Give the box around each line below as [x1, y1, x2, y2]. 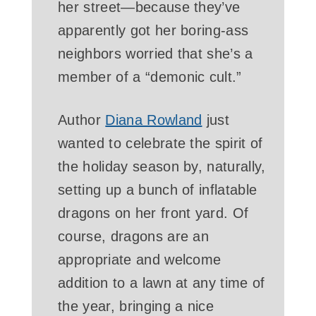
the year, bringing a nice [58, 298, 214, 314]
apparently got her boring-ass [58, 23, 249, 39]
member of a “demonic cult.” [58, 69, 242, 85]
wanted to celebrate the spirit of [58, 135, 263, 151]
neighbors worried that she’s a [58, 46, 253, 62]
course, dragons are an [58, 228, 209, 244]
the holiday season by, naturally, [58, 158, 266, 174]
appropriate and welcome [58, 251, 221, 267]
